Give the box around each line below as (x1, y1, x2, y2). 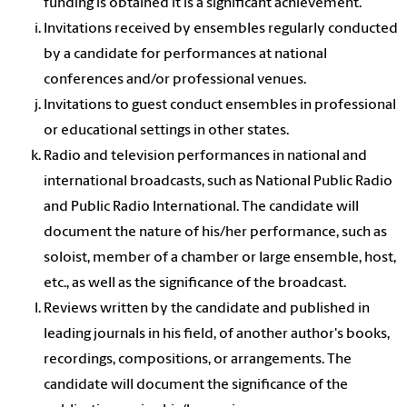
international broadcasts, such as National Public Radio (44, 174, 392, 190)
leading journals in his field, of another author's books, (44, 327, 390, 342)
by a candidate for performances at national (44, 47, 327, 63)
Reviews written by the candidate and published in (44, 302, 370, 317)
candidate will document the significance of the (44, 378, 348, 393)
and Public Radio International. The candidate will (44, 200, 359, 215)
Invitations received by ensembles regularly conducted (44, 22, 398, 37)
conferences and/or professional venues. (44, 73, 306, 88)
